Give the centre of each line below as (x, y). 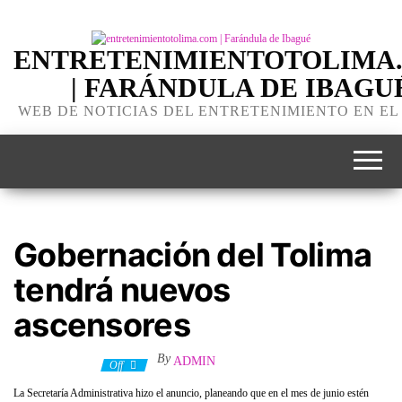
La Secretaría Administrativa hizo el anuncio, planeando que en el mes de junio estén (191, 393)
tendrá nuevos (122, 289)
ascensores (102, 324)
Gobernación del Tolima (193, 254)
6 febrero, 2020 (65, 361)
